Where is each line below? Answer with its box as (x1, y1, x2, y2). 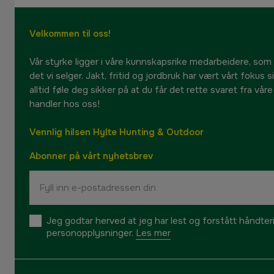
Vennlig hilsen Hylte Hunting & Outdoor (29, 125, 204, 138)
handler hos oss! (29, 97, 100, 110)
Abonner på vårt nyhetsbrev (29, 150, 153, 163)
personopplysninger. (46, 227, 133, 240)
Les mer (136, 227, 171, 240)
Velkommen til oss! (29, 27, 111, 40)
